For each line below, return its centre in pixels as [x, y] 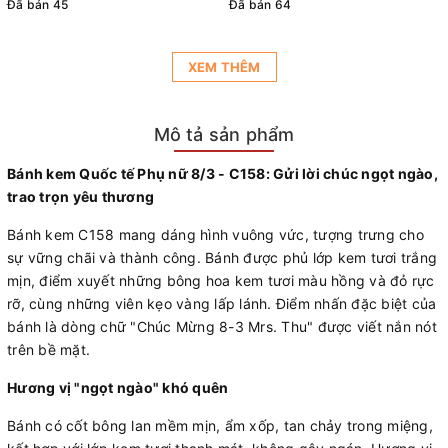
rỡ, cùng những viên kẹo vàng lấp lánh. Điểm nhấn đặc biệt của [222, 304]
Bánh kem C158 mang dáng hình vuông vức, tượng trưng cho [215, 235]
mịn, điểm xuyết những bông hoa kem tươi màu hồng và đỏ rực [221, 281]
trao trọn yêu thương [80, 197]
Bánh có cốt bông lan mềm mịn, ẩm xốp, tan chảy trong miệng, [220, 426]
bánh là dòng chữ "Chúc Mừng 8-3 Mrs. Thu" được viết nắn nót [222, 327]
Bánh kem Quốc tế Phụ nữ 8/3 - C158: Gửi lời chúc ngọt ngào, [222, 174]
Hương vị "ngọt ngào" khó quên [118, 388]
